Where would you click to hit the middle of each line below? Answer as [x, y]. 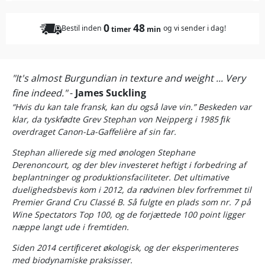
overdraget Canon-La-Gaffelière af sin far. [94, 132]
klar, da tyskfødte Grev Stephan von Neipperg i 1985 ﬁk [121, 119]
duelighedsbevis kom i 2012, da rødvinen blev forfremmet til [132, 190]
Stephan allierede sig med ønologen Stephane [104, 153]
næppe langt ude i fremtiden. [70, 227]
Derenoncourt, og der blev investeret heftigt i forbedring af [129, 165]
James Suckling [111, 93]
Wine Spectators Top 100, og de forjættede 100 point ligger [128, 215]
